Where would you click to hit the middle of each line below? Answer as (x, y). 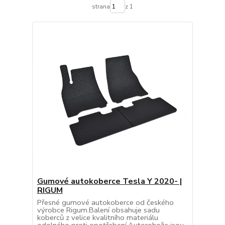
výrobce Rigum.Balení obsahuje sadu (98, 210)
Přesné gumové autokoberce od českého (105, 203)
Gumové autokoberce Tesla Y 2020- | (109, 182)
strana (101, 6)
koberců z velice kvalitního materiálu (97, 218)
